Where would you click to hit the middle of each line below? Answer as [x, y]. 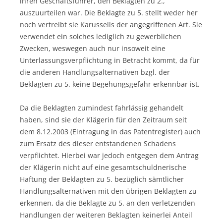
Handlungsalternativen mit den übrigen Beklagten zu [108, 191]
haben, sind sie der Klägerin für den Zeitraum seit [103, 119]
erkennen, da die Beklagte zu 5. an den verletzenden [108, 203]
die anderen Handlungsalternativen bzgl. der [95, 72]
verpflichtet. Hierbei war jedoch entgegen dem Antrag [109, 155]
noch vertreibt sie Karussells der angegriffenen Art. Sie [111, 24]
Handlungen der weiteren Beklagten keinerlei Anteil [106, 215]
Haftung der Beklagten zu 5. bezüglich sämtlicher [102, 179]
